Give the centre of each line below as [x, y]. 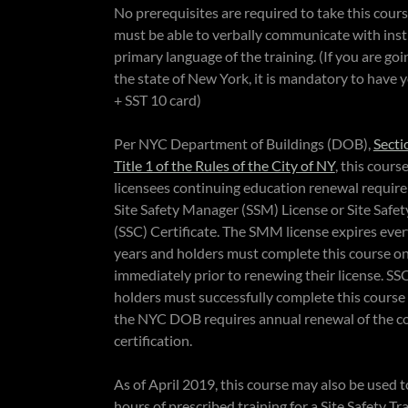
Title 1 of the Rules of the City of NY [224, 165]
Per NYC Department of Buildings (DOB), [243, 143]
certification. [153, 340]
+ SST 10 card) [158, 100]
